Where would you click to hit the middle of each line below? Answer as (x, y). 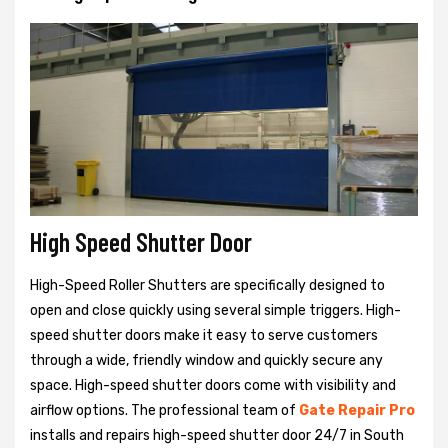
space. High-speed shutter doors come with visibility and (213, 385)
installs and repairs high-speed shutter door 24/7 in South (217, 435)
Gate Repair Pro (357, 410)
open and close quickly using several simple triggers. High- (215, 310)
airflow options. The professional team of (164, 410)
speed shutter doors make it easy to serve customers (204, 335)
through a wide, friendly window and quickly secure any (206, 360)
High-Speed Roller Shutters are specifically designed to (207, 285)
